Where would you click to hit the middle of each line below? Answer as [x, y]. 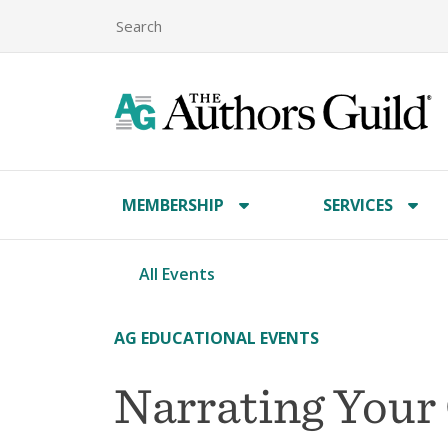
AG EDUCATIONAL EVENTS [216, 338]
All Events [177, 274]
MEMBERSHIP [173, 205]
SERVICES [358, 205]
